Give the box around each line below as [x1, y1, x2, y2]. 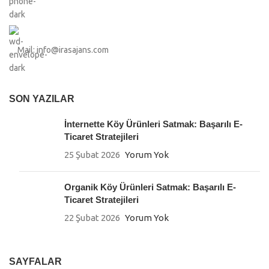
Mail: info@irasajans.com [17, 45, 109, 55]
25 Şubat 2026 [64, 150, 120, 160]
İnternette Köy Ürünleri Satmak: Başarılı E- [64, 119, 243, 130]
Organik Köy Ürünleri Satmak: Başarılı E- [64, 182, 236, 193]
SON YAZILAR [9, 94, 74, 104]
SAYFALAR [9, 256, 62, 267]
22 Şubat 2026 [64, 213, 120, 223]
